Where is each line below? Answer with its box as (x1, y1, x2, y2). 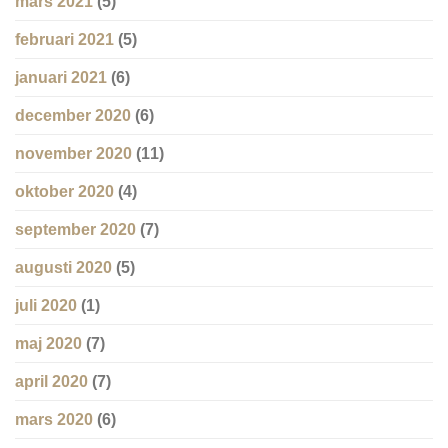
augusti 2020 (15, 259, 112, 277)
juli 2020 (15, 297, 77, 315)
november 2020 (15, 145, 132, 163)
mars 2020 (15, 411, 93, 429)
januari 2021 (15, 69, 107, 87)
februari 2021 (15, 31, 114, 49)
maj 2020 (15, 335, 82, 353)
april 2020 (15, 373, 88, 391)
